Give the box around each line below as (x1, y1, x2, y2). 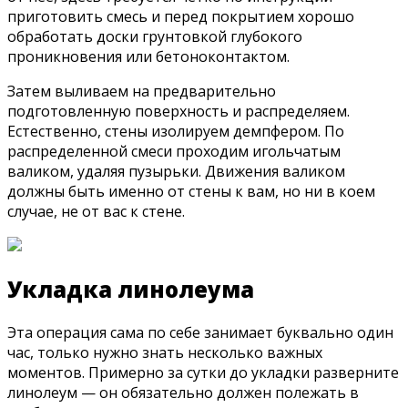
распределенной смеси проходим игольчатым (7, 141, 341, 162)
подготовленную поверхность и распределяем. (7, 101, 350, 122)
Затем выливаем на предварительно (7, 81, 276, 102)
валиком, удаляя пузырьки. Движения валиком (7, 161, 345, 182)
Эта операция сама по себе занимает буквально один (7, 322, 393, 343)
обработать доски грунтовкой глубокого (7, 26, 302, 47)
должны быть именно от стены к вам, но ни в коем (7, 181, 375, 202)
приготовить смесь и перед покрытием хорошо (7, 6, 354, 27)
